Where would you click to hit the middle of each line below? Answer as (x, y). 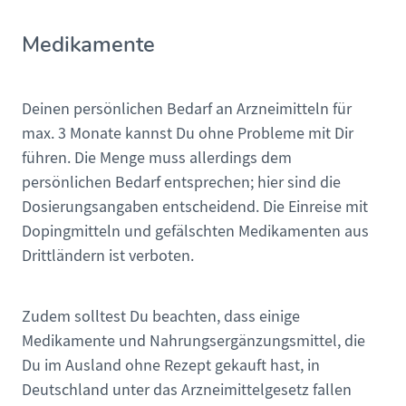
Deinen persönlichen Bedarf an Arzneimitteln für (187, 110)
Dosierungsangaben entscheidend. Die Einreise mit (195, 208)
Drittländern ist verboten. (108, 256)
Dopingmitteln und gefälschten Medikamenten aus (195, 232)
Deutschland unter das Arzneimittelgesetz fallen (187, 391)
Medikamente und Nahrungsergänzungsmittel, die (193, 342)
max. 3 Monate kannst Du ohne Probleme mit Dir (188, 134)
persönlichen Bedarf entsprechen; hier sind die (181, 183)
